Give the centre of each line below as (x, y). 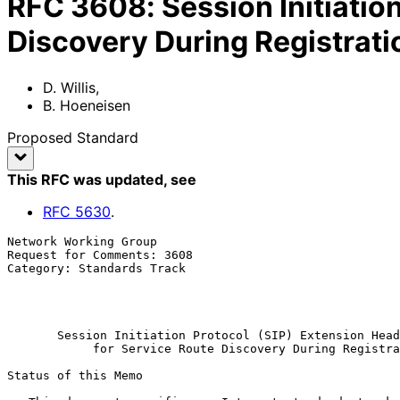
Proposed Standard (73, 137)
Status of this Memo (75, 375)
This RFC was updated (85, 179)
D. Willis (69, 87)
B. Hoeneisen (87, 105)
